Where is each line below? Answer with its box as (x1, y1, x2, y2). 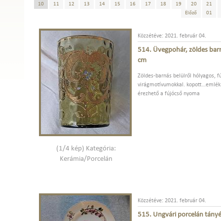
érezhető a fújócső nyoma (138, 91, 200, 97)
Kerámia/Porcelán (59, 155, 112, 163)
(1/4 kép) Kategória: (56, 145, 116, 152)
